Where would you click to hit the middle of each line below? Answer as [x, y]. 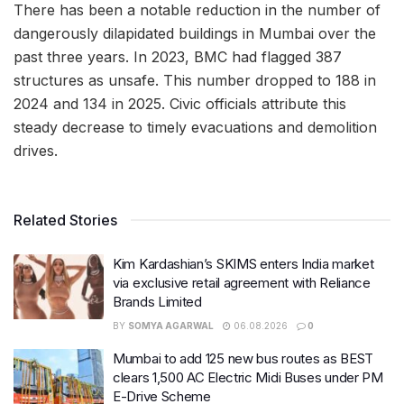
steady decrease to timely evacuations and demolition [195, 128]
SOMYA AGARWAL [171, 326]
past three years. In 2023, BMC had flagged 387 [178, 57]
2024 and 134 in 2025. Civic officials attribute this [180, 104]
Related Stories [65, 220]
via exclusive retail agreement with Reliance [242, 283]
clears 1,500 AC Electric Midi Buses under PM [248, 378]
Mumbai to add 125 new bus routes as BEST [243, 359]
